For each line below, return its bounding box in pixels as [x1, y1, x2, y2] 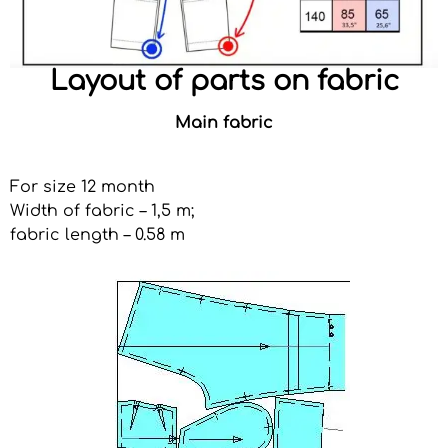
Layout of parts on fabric [49, 65, 399, 96]
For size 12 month [10, 177, 155, 196]
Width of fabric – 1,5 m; [10, 201, 194, 220]
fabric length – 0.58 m [10, 225, 185, 244]
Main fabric [175, 113, 273, 132]
